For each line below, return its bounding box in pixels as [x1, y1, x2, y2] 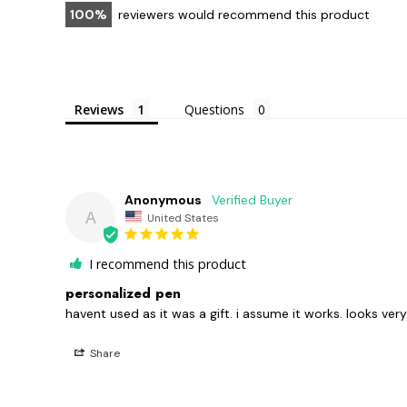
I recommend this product [89, 255, 246, 273]
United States [147, 210, 219, 225]
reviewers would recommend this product [118, 5, 370, 23]
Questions [184, 100, 244, 118]
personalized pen [65, 283, 181, 304]
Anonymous [124, 191, 202, 208]
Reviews [74, 100, 124, 118]
